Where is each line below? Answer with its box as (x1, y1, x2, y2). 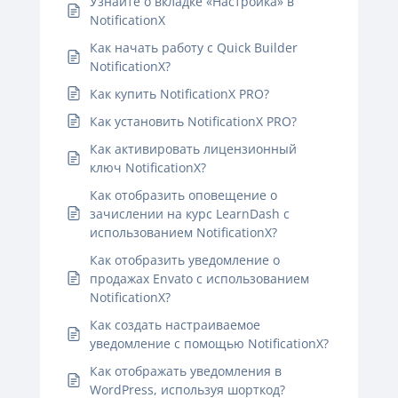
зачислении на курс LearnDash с (90, 204, 290, 222)
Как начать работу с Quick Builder (90, 38, 298, 56)
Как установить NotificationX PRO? (90, 112, 297, 130)
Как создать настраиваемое (90, 315, 260, 333)
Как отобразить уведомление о (90, 251, 280, 268)
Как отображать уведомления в (90, 362, 282, 379)
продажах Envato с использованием (90, 269, 309, 287)
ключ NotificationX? (90, 158, 206, 176)
